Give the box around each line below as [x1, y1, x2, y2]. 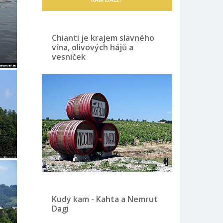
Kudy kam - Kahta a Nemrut [51, 194, 158, 205]
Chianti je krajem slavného [51, 32, 154, 44]
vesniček [51, 51, 86, 63]
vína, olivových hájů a [51, 42, 133, 53]
